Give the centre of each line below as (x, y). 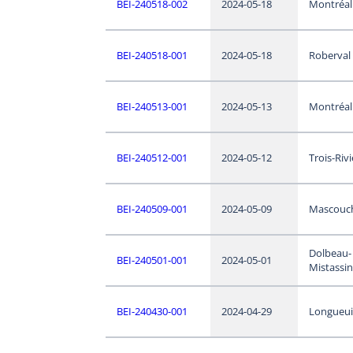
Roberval (329, 55)
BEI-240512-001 (152, 157)
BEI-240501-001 (152, 260)
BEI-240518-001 (152, 55)
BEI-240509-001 (152, 208)
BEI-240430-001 (152, 311)
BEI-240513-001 (152, 106)
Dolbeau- (330, 253)
